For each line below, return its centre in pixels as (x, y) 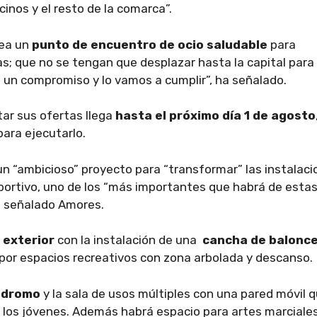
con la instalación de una (128, 240)
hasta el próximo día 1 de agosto (215, 115)
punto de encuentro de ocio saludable (150, 44)
